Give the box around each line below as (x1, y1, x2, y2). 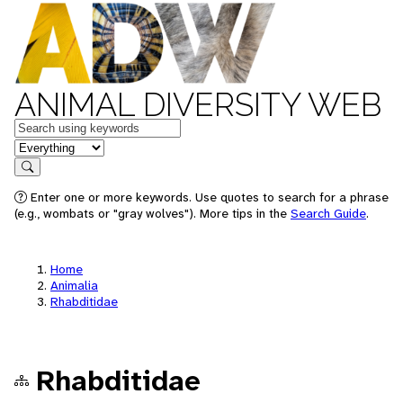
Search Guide (291, 205, 366, 221)
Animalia (50, 277, 98, 293)
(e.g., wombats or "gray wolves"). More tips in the (14, 205, 291, 221)
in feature (13, 137, 73, 156)
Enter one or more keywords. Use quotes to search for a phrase (27, 189, 389, 205)
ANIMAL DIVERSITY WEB (14, 85, 381, 123)
